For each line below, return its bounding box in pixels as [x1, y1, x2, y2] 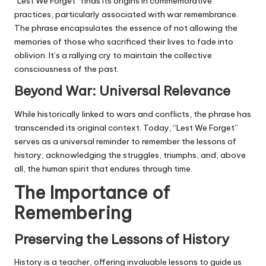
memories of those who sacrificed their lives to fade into [14, 36, 233, 47]
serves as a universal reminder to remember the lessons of [14, 135, 236, 147]
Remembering [14, 201, 132, 224]
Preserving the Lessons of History [14, 230, 229, 248]
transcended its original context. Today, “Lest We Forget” [14, 122, 238, 133]
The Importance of [14, 181, 170, 204]
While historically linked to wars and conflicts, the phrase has [14, 108, 251, 119]
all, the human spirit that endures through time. [14, 163, 192, 174]
